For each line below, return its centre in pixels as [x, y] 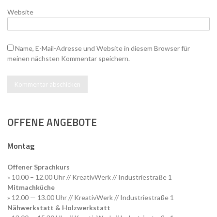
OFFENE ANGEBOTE [52, 122]
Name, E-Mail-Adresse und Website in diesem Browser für [102, 48]
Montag [21, 146]
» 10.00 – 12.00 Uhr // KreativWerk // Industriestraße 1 [90, 177]
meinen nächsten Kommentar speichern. [69, 59]
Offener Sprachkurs [39, 167]
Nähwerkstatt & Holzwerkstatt [59, 208]
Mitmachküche [31, 187]
